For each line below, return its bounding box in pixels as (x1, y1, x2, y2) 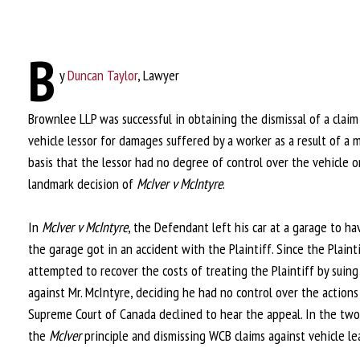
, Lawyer (137, 66, 179, 84)
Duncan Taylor (67, 66, 137, 84)
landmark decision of (28, 174, 137, 193)
